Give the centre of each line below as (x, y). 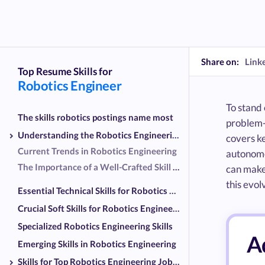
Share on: (220, 61)
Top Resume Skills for (65, 71)
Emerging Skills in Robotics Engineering (97, 243)
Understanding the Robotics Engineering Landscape (95, 135)
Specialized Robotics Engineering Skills (95, 226)
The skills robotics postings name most (96, 117)
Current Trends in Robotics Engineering (97, 151)
